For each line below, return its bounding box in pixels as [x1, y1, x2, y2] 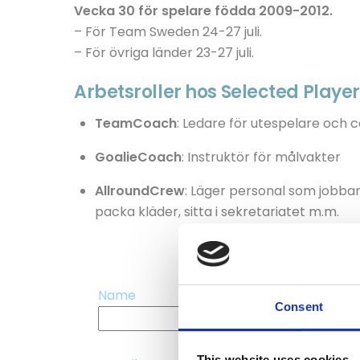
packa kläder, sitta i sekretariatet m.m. [94, 202, 339, 221]
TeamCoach [94, 113, 177, 133]
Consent [275, 300, 323, 314]
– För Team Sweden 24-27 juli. [74, 22, 262, 41]
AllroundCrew [94, 181, 185, 200]
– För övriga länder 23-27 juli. [74, 43, 254, 62]
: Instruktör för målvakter [181, 147, 341, 166]
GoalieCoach [94, 147, 182, 166]
